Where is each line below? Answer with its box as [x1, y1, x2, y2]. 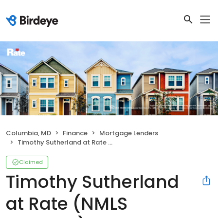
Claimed [19, 158, 43, 166]
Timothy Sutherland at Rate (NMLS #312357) [18, 138, 108, 147]
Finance [63, 128, 88, 138]
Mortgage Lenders [99, 128, 158, 138]
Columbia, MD [6, 128, 51, 138]
